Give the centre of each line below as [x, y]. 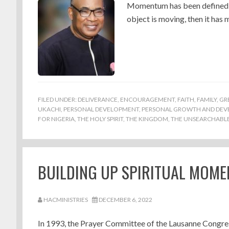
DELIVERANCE [98, 99]
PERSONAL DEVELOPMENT [101, 109]
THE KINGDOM [147, 119]
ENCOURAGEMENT [147, 99]
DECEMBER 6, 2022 [125, 200]
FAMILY [207, 99]
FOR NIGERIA [56, 119]
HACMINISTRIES [66, 200]
